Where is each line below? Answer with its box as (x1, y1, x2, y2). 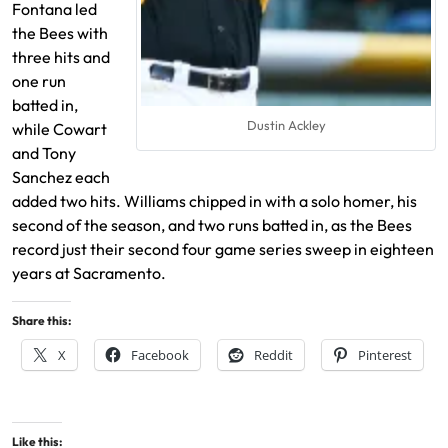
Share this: (12, 313, 71, 328)
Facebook (131, 346, 189, 364)
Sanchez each (12, 167, 110, 187)
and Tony (12, 143, 76, 163)
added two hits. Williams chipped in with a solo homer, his (12, 191, 417, 211)
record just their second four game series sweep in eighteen (12, 239, 434, 259)
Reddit (254, 346, 293, 364)
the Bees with (12, 23, 108, 43)
